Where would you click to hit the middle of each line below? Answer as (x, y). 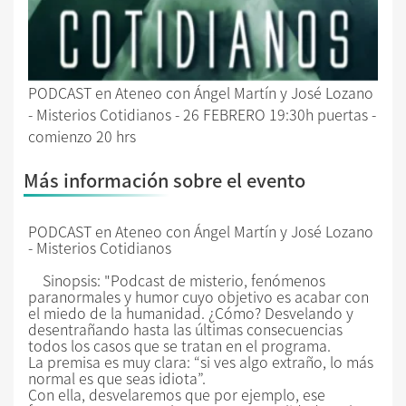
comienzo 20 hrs (82, 135)
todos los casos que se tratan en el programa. (179, 345)
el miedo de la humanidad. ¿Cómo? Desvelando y (191, 312)
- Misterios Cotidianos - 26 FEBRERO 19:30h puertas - (202, 114)
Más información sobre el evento (164, 179)
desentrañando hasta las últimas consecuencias (185, 329)
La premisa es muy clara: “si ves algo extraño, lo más (201, 361)
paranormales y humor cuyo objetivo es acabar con (198, 296)
